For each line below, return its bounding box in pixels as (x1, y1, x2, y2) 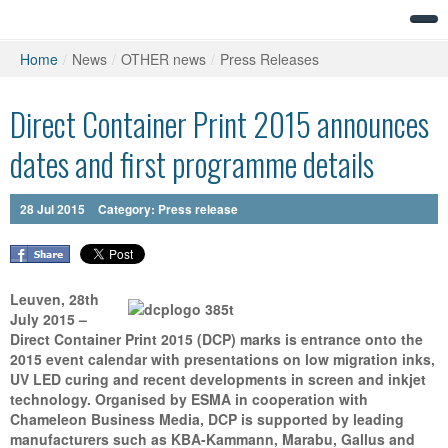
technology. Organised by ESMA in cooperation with (10, 389, 368, 409)
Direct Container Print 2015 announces (10, 100, 429, 147)
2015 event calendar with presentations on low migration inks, (10, 349, 435, 369)
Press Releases (220, 49, 319, 69)
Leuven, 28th (10, 289, 99, 309)
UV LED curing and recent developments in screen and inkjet (10, 369, 426, 389)
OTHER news (121, 49, 206, 69)
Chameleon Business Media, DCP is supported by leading (10, 409, 404, 429)
